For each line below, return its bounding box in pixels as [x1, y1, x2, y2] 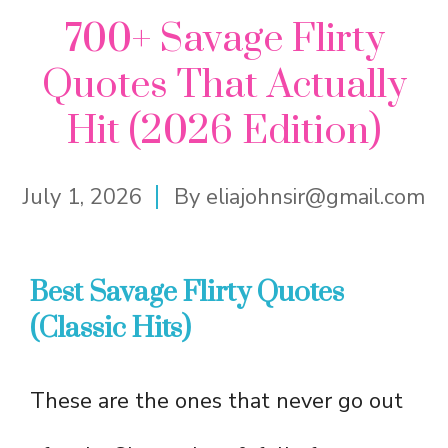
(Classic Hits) [30, 310, 191, 346]
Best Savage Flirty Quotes [30, 274, 344, 310]
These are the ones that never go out [30, 385, 403, 416]
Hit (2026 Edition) [67, 106, 381, 156]
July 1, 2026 [23, 181, 142, 212]
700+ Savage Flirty [63, 14, 385, 64]
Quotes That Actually [41, 60, 407, 110]
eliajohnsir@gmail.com [206, 181, 425, 212]
